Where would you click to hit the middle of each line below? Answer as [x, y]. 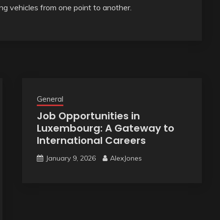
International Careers [91, 140]
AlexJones [126, 158]
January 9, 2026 [70, 158]
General [50, 99]
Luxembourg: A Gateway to [105, 128]
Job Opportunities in [88, 116]
